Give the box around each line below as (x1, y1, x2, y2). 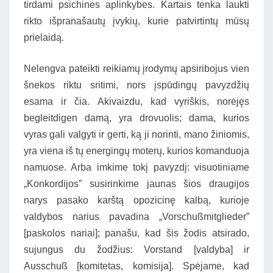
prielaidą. (24, 32, 64, 43)
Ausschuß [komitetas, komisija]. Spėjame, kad (24, 261, 249, 271)
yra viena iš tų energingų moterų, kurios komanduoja (24, 146, 249, 156)
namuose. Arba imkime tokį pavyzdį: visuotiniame (24, 162, 249, 172)
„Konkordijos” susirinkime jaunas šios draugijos (24, 179, 249, 189)
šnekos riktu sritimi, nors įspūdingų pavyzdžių (24, 80, 249, 90)
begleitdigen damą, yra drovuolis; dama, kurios (24, 113, 249, 123)
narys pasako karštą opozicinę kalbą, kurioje (24, 195, 249, 205)
